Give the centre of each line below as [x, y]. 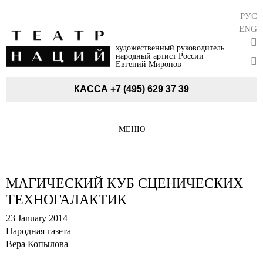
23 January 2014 [37, 218]
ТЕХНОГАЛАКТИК [66, 200]
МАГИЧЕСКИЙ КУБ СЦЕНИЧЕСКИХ [124, 183]
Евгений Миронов [148, 64]
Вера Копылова [37, 244]
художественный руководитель [170, 48]
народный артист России [159, 56]
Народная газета [38, 231]
